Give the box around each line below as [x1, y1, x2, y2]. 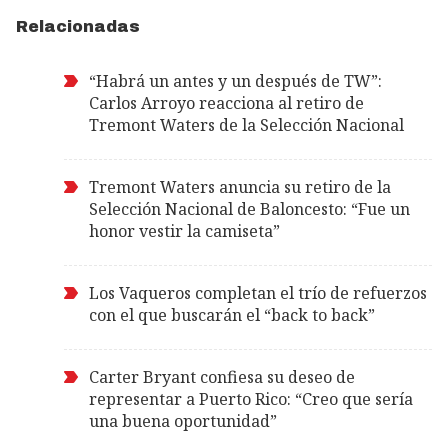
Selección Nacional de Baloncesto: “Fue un [89, 198, 410, 220]
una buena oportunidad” [89, 410, 277, 432]
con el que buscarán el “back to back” [89, 304, 375, 326]
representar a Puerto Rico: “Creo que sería [89, 388, 413, 410]
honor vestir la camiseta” [89, 220, 280, 242]
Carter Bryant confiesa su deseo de [89, 366, 355, 388]
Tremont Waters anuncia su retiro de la [89, 176, 391, 198]
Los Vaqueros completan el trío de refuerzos [89, 282, 427, 304]
